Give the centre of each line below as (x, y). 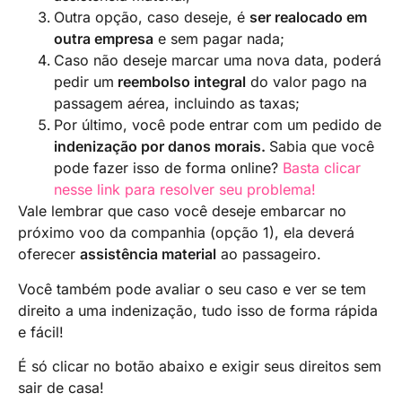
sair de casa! (61, 387)
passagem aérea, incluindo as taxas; (177, 104)
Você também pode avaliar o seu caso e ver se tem (192, 288)
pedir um (84, 82)
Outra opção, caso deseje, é (152, 17)
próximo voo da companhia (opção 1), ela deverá (186, 233)
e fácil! (41, 332)
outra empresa (104, 39)
